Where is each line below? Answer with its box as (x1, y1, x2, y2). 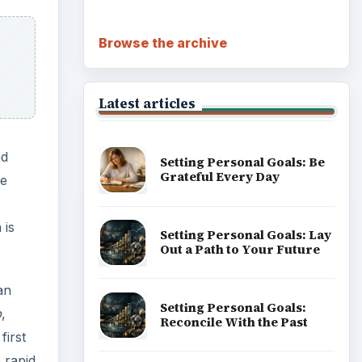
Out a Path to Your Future (159, 241, 320, 259)
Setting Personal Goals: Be (159, 154, 325, 171)
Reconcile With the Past (159, 313, 308, 330)
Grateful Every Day (159, 168, 280, 186)
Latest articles (98, 94, 196, 112)
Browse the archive (98, 34, 227, 51)
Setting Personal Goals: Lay (159, 226, 331, 244)
